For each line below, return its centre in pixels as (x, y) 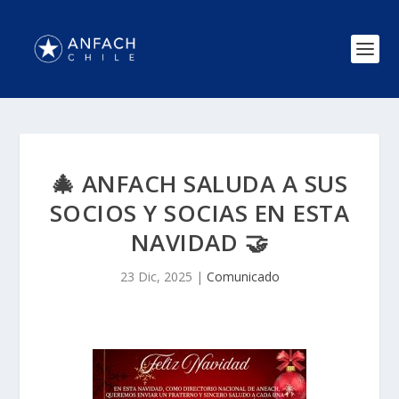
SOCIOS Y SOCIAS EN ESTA (199, 213)
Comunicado (243, 277)
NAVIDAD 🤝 (199, 242)
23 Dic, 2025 (156, 277)
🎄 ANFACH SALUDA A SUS (199, 183)
